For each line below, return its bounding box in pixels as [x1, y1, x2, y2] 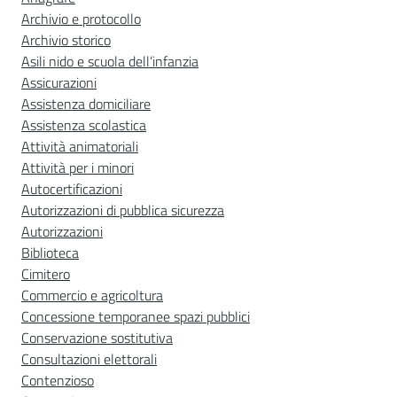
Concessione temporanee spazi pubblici [21, 306, 250, 327]
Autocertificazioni [21, 178, 122, 199]
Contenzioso [21, 370, 94, 391]
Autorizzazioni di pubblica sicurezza [21, 199, 224, 221]
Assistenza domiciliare [21, 93, 151, 114]
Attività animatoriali [21, 136, 138, 157]
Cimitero [21, 263, 70, 284]
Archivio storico [21, 29, 111, 51]
